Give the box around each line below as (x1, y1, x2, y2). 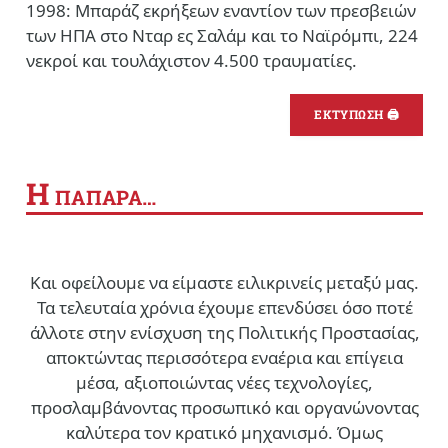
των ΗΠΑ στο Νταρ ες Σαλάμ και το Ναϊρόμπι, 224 (26, 23, 418, 47)
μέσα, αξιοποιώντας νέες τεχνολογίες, (76, 370, 373, 394)
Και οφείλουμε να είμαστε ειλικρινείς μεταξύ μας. (30, 270, 419, 294)
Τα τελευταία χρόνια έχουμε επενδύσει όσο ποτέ (36, 295, 413, 319)
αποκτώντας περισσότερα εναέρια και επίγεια (46, 345, 403, 369)
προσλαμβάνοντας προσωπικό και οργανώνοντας (30, 395, 419, 419)
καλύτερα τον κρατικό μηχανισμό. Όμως (66, 420, 383, 444)
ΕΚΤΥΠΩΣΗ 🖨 (314, 106, 399, 123)
